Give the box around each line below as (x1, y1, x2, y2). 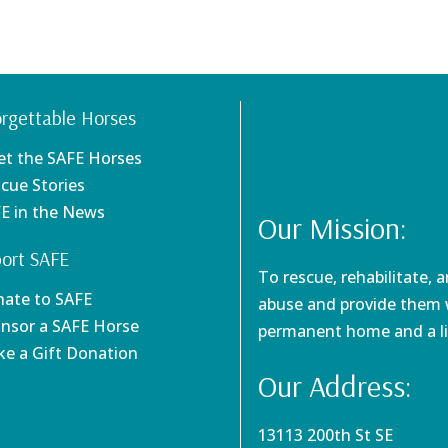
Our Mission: (258, 208, 408, 247)
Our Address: (258, 366, 413, 405)
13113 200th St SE (258, 423, 394, 446)
